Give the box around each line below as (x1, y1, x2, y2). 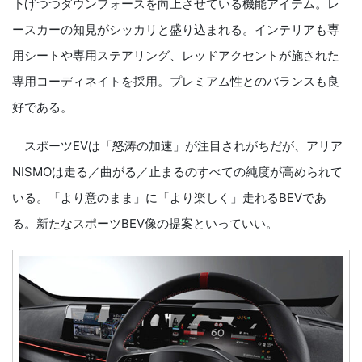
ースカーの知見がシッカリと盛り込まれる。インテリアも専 (12, 22, 339, 38)
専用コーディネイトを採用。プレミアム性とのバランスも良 (12, 74, 339, 90)
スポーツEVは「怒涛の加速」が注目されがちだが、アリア (12, 138, 343, 154)
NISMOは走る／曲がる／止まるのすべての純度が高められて (12, 164, 343, 180)
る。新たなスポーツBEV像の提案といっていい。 (12, 216, 278, 232)
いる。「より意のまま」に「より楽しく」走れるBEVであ (12, 190, 326, 206)
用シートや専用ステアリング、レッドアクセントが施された (12, 48, 339, 64)
